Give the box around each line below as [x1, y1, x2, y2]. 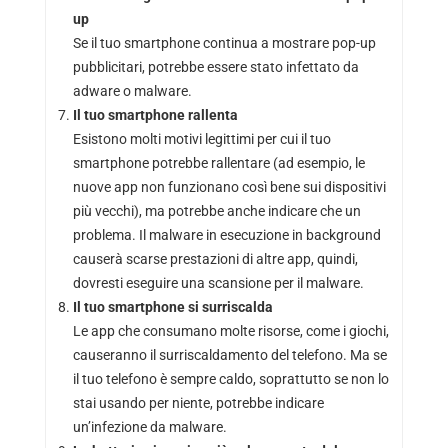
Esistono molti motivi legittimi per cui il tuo [72, 131, 331, 148]
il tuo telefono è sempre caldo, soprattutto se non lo [72, 371, 389, 388]
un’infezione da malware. [72, 419, 227, 436]
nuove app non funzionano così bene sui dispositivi [72, 179, 386, 196]
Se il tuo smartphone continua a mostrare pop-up [72, 35, 376, 52]
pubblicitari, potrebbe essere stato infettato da [72, 59, 359, 76]
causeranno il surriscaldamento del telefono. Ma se [72, 347, 387, 364]
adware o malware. [72, 83, 192, 100]
